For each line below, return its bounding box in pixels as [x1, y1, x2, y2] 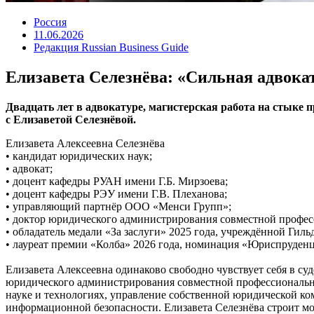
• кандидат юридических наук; [6, 149, 152, 162]
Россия [34, 16, 67, 28]
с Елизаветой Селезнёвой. [6, 113, 136, 125]
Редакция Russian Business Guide [34, 41, 189, 53]
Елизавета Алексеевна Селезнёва [6, 137, 165, 149]
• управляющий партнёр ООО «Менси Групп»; [6, 200, 231, 212]
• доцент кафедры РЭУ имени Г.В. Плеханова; [6, 187, 227, 200]
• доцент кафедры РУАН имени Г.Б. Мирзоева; [6, 175, 228, 187]
